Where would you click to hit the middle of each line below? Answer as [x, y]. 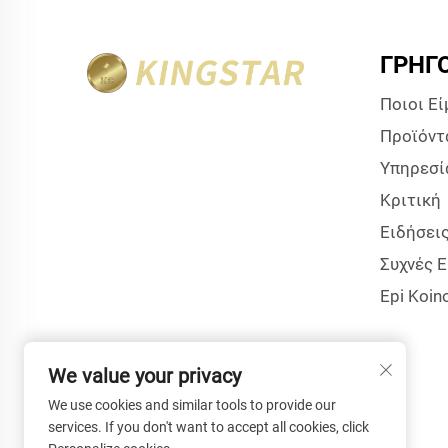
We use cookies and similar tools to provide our [192, 405]
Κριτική [410, 200]
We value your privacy [144, 376]
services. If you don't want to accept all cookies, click [208, 427]
